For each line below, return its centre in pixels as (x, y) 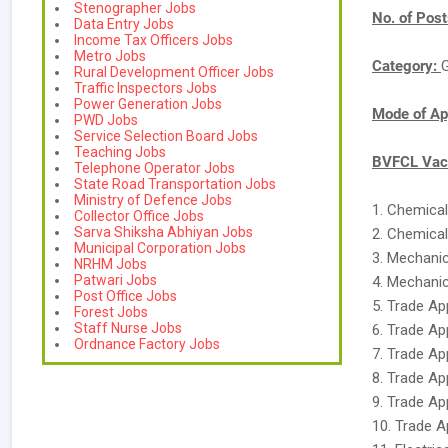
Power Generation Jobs (148, 104)
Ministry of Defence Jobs (153, 200)
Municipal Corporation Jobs (160, 248)
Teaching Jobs (120, 152)
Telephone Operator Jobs (154, 168)
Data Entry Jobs (124, 24)
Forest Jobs (111, 312)
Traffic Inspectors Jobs (145, 88)
